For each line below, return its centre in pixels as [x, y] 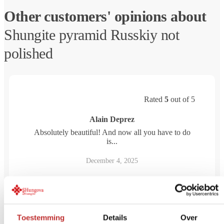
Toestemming [41, 217]
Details [115, 217]
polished [28, 53]
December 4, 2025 [112, 160]
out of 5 [182, 99]
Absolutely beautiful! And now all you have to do [112, 132]
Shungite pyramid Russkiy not [91, 34]
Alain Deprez [112, 119]
